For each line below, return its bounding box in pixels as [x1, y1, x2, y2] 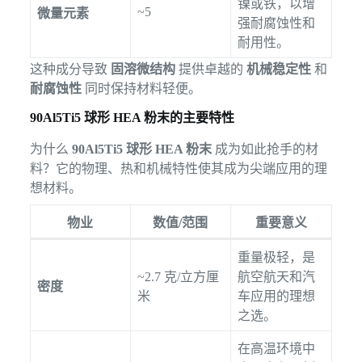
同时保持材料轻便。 [81, 82, 201, 96]
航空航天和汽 [237, 270, 315, 284]
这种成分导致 [29, 62, 111, 77]
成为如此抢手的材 [211, 142, 318, 157]
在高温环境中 [237, 342, 315, 356]
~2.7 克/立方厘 [137, 270, 219, 284]
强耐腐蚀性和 [237, 16, 315, 31]
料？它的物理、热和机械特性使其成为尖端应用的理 [29, 162, 327, 176]
